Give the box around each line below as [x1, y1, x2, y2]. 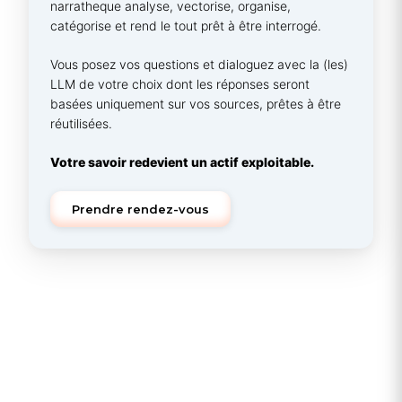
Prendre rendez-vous [72, 202, 209, 217]
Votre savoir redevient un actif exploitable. [50, 154, 314, 170]
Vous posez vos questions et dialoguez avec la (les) [50, 57, 348, 73]
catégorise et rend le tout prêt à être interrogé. [50, 18, 321, 34]
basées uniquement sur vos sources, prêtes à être [50, 96, 341, 112]
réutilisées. [50, 116, 112, 132]
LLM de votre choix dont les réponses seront [50, 76, 310, 92]
